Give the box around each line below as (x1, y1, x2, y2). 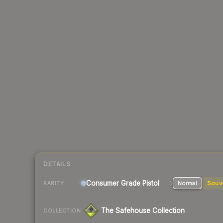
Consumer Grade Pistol (86, 179, 159, 188)
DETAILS (43, 160, 71, 168)
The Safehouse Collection (101, 207, 185, 215)
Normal (177, 180, 197, 187)
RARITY (43, 180, 64, 186)
